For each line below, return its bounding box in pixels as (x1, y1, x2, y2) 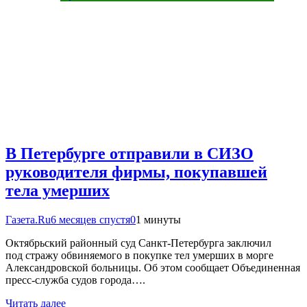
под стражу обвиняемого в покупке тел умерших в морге (5, 249, 273, 261)
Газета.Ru (5, 213, 51, 225)
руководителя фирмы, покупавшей (5, 162, 267, 181)
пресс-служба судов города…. (5, 273, 145, 286)
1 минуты (136, 213, 181, 225)
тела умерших (5, 181, 110, 199)
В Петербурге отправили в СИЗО (5, 144, 254, 162)
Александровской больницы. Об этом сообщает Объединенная (5, 261, 300, 273)
